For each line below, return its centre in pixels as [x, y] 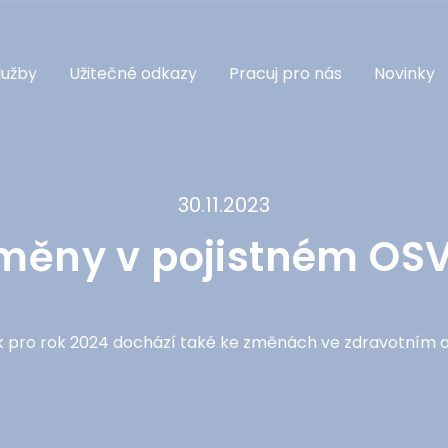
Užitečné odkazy [133, 73]
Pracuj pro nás [285, 73]
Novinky [404, 73]
